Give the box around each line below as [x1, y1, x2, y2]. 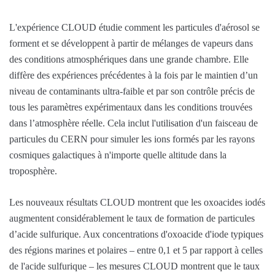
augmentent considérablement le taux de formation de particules [9, 212, 255, 223]
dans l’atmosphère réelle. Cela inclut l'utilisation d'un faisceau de [9, 117, 258, 128]
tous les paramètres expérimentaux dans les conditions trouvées [9, 101, 252, 112]
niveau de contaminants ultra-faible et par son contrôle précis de [9, 85, 255, 96]
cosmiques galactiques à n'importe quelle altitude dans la [9, 149, 227, 160]
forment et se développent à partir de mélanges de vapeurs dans [9, 37, 253, 48]
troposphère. [9, 165, 57, 176]
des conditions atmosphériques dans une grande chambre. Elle [9, 53, 249, 64]
